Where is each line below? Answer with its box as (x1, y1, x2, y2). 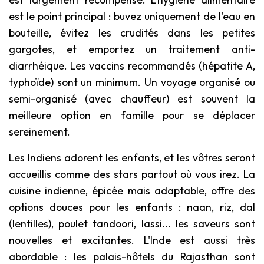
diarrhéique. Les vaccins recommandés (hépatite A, (9, 58, 255, 72)
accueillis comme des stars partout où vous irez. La (9, 167, 255, 181)
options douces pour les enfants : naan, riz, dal (9, 200, 255, 214)
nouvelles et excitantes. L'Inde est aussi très (9, 233, 255, 247)
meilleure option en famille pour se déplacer (9, 108, 255, 122)
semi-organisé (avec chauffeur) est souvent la (9, 91, 255, 105)
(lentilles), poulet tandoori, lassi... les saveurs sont (9, 216, 255, 230)
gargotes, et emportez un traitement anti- (9, 42, 255, 56)
